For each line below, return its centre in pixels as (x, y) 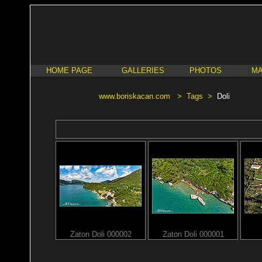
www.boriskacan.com (135, 96)
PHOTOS (205, 70)
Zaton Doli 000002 (101, 234)
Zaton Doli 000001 (193, 234)
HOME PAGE (69, 70)
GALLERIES (143, 70)
